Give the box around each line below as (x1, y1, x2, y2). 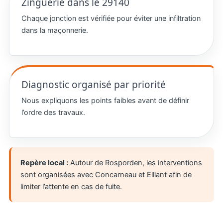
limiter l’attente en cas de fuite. (20, 182, 122, 191)
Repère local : (20, 158, 68, 167)
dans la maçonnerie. (21, 25, 88, 35)
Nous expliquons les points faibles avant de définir (21, 96, 189, 105)
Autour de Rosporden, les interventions (68, 158, 202, 167)
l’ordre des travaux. (21, 108, 85, 117)
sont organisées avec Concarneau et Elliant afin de (20, 170, 192, 179)
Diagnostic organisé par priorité (21, 78, 166, 91)
